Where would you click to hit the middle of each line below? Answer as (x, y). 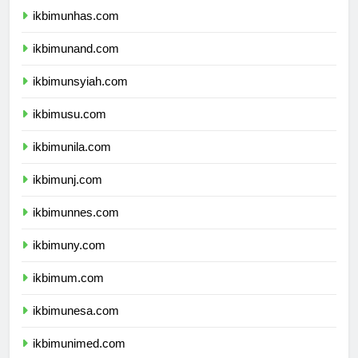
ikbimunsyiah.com (80, 96)
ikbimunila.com (72, 161)
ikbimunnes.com (76, 227)
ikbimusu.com (70, 129)
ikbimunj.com (68, 194)
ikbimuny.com (69, 260)
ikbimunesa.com (76, 325)
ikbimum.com (68, 292)
